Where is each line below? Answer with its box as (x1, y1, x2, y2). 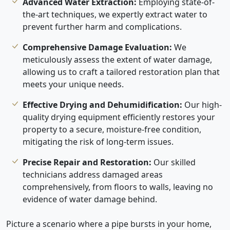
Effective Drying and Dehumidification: (23, 99, 182, 110)
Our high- (182, 99, 222, 110)
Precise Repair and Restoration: (23, 156, 151, 168)
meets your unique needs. (23, 78, 124, 90)
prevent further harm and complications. (23, 21, 182, 32)
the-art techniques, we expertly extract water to (23, 8, 207, 20)
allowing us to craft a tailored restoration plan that (23, 66, 220, 78)
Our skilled (151, 156, 196, 168)
